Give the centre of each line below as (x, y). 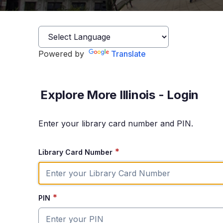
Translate (128, 54)
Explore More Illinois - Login (120, 95)
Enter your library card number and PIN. (116, 123)
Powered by (62, 54)
